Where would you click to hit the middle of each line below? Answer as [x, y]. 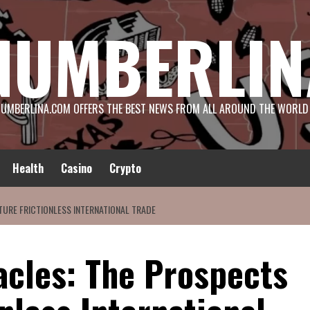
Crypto [125, 168]
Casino [76, 168]
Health [28, 168]
